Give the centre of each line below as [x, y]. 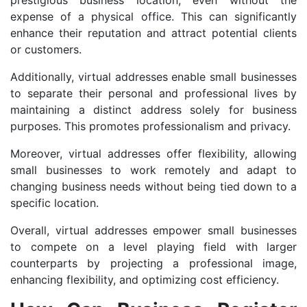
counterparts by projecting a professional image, [153, 263]
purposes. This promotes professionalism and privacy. [150, 126]
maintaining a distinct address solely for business [153, 110]
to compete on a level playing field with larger [153, 247]
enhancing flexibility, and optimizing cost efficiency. [145, 280]
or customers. [46, 50]
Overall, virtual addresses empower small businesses [153, 231]
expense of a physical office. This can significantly [153, 17]
